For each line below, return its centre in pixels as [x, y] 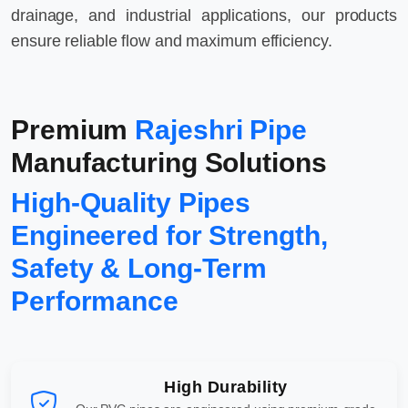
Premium [73, 129]
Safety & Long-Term [139, 268]
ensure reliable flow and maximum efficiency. [172, 41]
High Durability [226, 387]
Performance [95, 301]
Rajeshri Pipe [221, 129]
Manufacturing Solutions [169, 162]
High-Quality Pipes [131, 202]
